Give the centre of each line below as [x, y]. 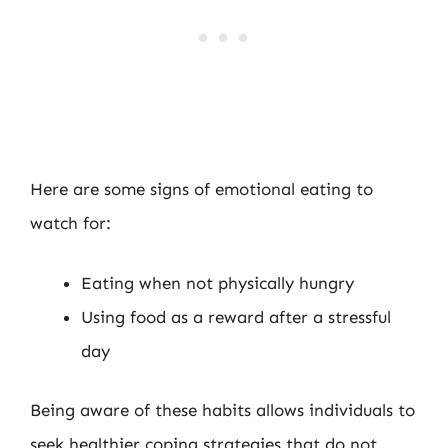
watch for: [70, 223]
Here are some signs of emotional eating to [201, 189]
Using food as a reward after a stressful [236, 316]
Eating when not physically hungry [217, 282]
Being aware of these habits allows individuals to [222, 410]
